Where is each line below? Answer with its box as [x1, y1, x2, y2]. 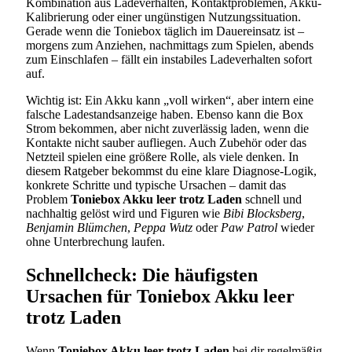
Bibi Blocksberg [223, 206, 302, 220]
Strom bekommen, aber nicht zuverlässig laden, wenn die [26, 121, 309, 135]
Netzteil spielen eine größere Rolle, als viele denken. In [26, 149, 299, 163]
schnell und [242, 192, 302, 206]
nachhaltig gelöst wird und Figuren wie [26, 206, 223, 220]
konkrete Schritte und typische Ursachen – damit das [26, 178, 286, 192]
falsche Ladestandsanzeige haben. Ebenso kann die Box [26, 107, 303, 121]
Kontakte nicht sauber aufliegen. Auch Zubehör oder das [26, 135, 306, 149]
